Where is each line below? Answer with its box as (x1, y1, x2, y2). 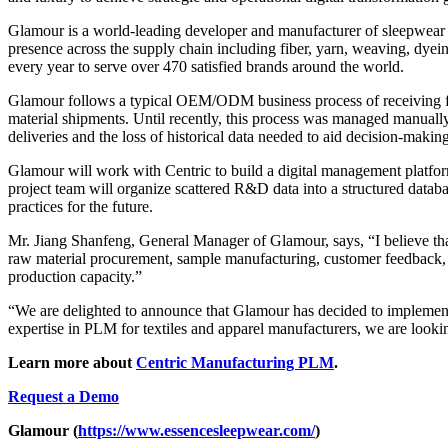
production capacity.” (8, 268, 142, 286)
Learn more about (8, 354, 136, 372)
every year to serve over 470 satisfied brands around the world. (8, 58, 404, 76)
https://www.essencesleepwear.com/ (78, 422, 315, 440)
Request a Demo (8, 388, 119, 406)
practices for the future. (8, 198, 153, 216)
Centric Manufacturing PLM (136, 354, 334, 372)
